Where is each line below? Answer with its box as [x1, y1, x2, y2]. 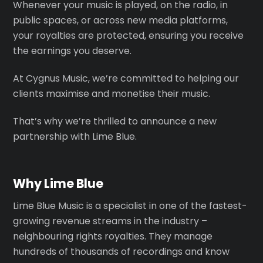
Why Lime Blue [13, 174, 104, 192]
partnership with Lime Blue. [13, 129, 137, 143]
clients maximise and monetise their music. [13, 87, 211, 101]
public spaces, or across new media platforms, [13, 14, 228, 28]
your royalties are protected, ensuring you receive [13, 29, 244, 43]
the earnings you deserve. [13, 44, 132, 58]
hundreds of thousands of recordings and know [13, 245, 230, 259]
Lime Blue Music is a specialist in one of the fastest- [13, 199, 248, 213]
